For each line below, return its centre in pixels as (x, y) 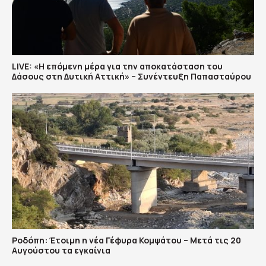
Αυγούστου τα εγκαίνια (61, 250)
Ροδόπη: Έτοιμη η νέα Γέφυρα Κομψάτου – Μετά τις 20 (126, 240)
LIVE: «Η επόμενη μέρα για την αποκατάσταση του (117, 66)
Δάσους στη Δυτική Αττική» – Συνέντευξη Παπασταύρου (132, 76)
